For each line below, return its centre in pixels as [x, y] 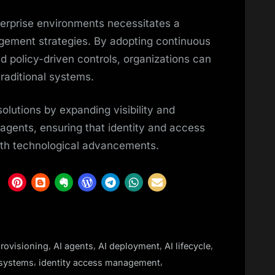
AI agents [73, 246]
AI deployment [129, 246]
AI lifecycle [188, 246]
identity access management [99, 262]
